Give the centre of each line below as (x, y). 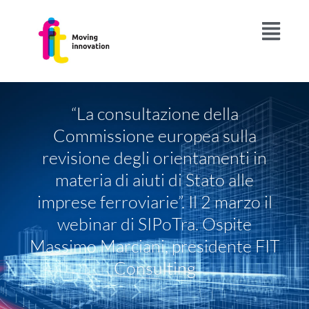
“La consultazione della (154, 113)
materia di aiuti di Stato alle (154, 179)
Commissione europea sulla (154, 135)
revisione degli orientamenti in (154, 157)
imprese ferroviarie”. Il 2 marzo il (154, 201)
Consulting (154, 268)
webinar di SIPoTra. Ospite (154, 223)
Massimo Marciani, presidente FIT (154, 246)
